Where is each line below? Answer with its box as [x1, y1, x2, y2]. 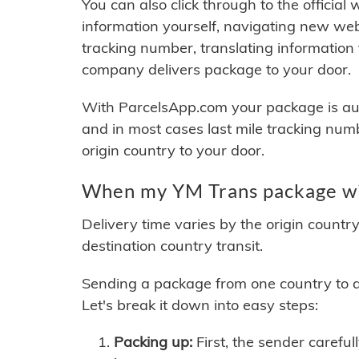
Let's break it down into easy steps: [82, 296, 318, 315]
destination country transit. [82, 236, 263, 256]
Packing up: [114, 333, 192, 352]
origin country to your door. [82, 141, 264, 160]
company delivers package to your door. [82, 60, 351, 79]
